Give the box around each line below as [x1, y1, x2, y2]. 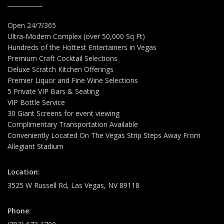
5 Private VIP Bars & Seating [7, 86, 99, 96]
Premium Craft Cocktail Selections [7, 53, 117, 63]
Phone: [7, 206, 31, 216]
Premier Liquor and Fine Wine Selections [7, 75, 138, 85]
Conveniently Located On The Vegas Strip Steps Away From [7, 130, 200, 140]
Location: [7, 167, 40, 177]
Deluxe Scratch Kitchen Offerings [7, 64, 113, 74]
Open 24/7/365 [7, 20, 56, 30]
